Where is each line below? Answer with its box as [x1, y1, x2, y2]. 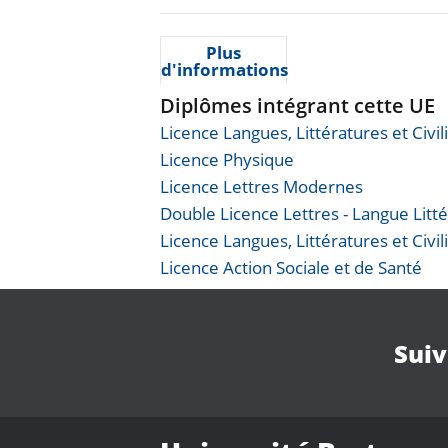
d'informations [161, 57, 288, 81]
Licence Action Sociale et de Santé [160, 256, 422, 279]
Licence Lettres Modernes [160, 175, 363, 198]
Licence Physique [160, 148, 294, 171]
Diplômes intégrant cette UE [160, 92, 435, 119]
